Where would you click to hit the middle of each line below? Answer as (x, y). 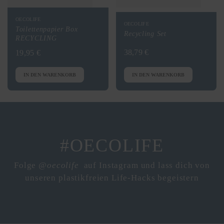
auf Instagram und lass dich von (145, 165)
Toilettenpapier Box (47, 29)
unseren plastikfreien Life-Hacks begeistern (112, 177)
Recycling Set (145, 34)
